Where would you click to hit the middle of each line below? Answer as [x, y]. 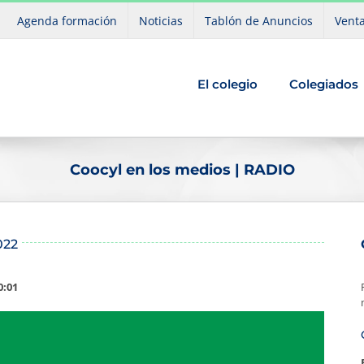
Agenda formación [67, 20]
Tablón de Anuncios [259, 20]
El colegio [227, 84]
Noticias [161, 20]
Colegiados [323, 84]
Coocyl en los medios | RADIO [182, 169]
